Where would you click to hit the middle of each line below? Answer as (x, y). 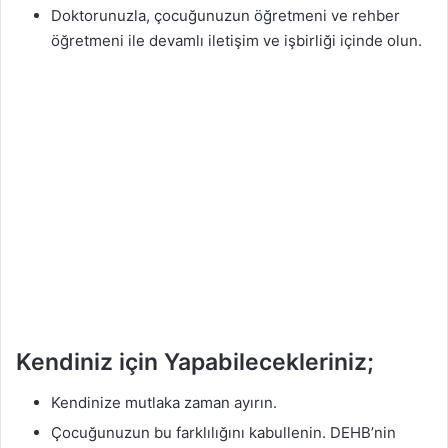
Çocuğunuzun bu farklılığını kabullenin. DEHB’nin (223, 432)
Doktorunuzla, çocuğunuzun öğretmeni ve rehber (225, 15)
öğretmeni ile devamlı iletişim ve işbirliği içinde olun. (236, 40)
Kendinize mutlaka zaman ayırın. (164, 402)
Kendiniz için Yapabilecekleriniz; (195, 362)
